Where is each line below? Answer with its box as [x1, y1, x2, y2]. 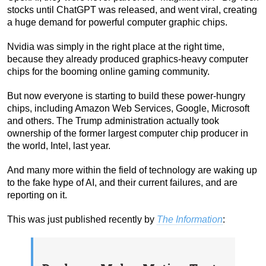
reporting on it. [7, 190, 67, 201]
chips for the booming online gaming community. [7, 66, 210, 77]
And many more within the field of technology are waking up [7, 165, 257, 176]
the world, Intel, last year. [7, 141, 110, 151]
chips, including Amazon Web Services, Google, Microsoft [7, 103, 249, 114]
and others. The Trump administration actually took [7, 116, 219, 126]
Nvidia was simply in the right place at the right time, [7, 42, 224, 52]
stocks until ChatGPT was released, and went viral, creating [7, 5, 257, 15]
